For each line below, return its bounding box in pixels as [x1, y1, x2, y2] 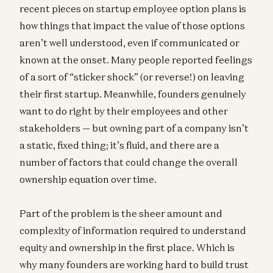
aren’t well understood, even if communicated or [19, 36, 239, 49]
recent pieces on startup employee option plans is [19, 2, 246, 15]
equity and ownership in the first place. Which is [19, 241, 235, 253]
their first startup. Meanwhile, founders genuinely [19, 87, 246, 100]
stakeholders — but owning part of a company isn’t [19, 121, 249, 134]
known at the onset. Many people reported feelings [19, 53, 252, 66]
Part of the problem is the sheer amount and [19, 207, 222, 219]
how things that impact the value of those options [19, 19, 245, 32]
